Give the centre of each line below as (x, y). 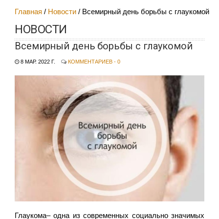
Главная (28, 12)
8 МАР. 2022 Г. (37, 62)
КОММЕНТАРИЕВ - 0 (94, 62)
